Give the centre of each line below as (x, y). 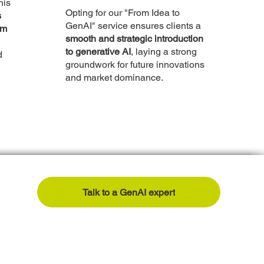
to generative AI (98, 52)
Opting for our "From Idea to (123, 13)
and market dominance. (114, 77)
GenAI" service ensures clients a (133, 26)
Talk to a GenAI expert (129, 192)
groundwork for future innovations (135, 65)
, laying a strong (164, 52)
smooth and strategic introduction (134, 39)
